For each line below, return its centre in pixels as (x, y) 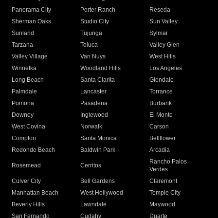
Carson (159, 127)
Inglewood (94, 115)
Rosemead (26, 166)
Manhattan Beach (35, 193)
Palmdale (24, 92)
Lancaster (94, 92)
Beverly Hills (28, 205)
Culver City (26, 181)
